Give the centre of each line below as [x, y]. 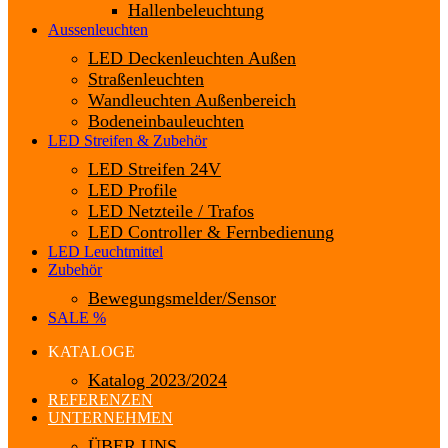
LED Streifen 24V [154, 169]
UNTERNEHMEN [110, 418]
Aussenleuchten [98, 30]
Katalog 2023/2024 [157, 380]
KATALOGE [91, 352]
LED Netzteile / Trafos [171, 211]
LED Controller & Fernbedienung [211, 232]
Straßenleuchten [146, 79]
